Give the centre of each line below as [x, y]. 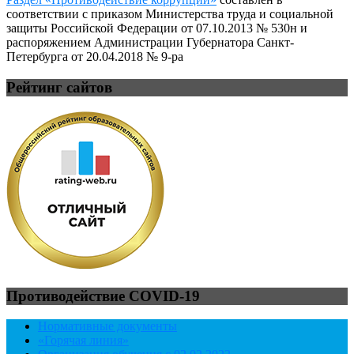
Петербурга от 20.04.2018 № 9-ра [95, 57]
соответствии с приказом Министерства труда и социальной [170, 14]
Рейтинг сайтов [59, 88]
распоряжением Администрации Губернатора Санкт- [150, 43]
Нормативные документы [107, 326]
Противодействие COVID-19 [103, 296]
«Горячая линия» [83, 341]
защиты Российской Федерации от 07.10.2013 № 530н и [157, 28]
